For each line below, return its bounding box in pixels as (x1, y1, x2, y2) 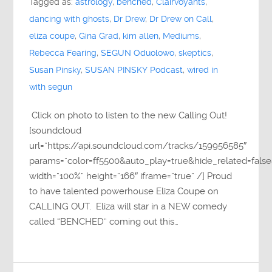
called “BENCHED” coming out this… (29, 216, 179, 227)
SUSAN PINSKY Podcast (85, 64, 183, 75)
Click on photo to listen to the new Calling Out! (29, 109, 228, 121)
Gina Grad (79, 30, 119, 41)
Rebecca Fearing (29, 47, 97, 58)
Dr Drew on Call (149, 13, 212, 24)
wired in (187, 64, 219, 75)
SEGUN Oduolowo (101, 47, 175, 58)
